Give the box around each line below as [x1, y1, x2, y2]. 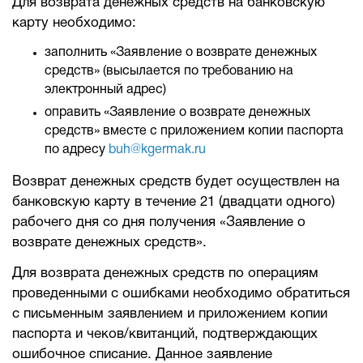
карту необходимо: [12, 17, 136, 29]
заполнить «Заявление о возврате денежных [45, 47, 317, 58]
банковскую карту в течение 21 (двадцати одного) [12, 196, 335, 208]
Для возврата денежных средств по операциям [12, 267, 318, 280]
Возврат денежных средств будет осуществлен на [12, 176, 340, 188]
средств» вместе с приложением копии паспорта [45, 126, 344, 137]
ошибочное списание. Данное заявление [12, 348, 272, 361]
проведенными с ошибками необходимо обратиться [12, 288, 350, 300]
